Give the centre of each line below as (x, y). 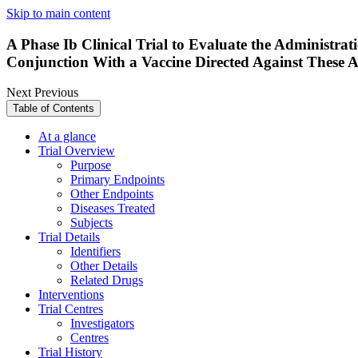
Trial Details (69, 237)
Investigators (102, 324)
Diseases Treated (113, 209)
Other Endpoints (112, 194)
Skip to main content (58, 13)
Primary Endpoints (117, 180)
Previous (56, 93)
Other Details (104, 266)
